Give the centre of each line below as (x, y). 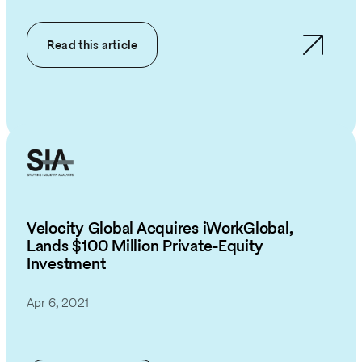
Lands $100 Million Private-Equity (145, 245)
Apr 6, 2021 (58, 302)
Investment (66, 263)
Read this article (93, 45)
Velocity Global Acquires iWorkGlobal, (160, 227)
